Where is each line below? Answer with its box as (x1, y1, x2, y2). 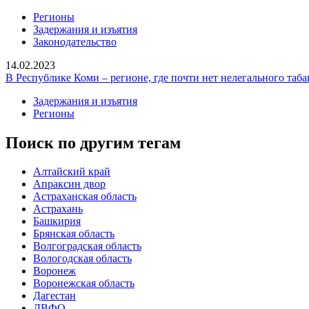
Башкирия (33, 215, 81, 228)
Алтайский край (33, 166, 110, 178)
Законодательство (33, 35, 117, 48)
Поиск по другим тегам (6, 133, 181, 152)
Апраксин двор (33, 178, 106, 190)
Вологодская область (33, 252, 132, 265)
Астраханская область (33, 190, 137, 203)
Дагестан (33, 290, 76, 302)
